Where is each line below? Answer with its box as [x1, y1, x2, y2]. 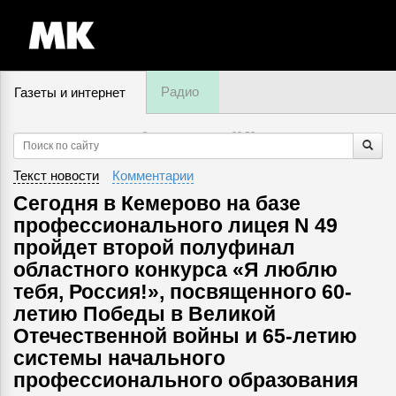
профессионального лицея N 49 [13, 214, 338, 237]
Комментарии [112, 168, 194, 183]
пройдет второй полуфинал [13, 236, 295, 259]
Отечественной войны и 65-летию [13, 324, 357, 347]
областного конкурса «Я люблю [13, 258, 338, 281]
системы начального [13, 346, 225, 369]
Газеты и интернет [14, 85, 126, 100]
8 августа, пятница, [141, 130, 232, 141]
